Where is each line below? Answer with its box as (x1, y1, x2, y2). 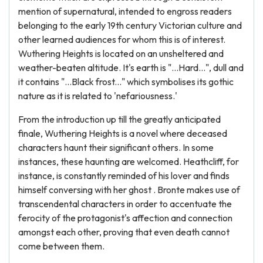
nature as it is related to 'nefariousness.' (18, 90, 177, 102)
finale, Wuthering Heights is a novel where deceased (18, 127, 227, 139)
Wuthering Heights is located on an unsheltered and (18, 48, 224, 59)
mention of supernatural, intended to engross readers (18, 5, 232, 17)
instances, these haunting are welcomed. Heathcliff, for (18, 156, 239, 167)
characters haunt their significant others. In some (18, 141, 214, 153)
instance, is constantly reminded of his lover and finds (18, 170, 230, 181)
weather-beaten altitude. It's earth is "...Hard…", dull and (18, 62, 244, 73)
